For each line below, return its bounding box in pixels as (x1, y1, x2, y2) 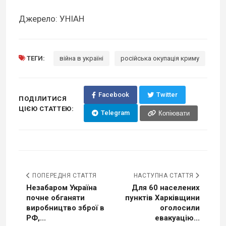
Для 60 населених (132, 183, 200, 193)
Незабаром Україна (26, 183, 97, 193)
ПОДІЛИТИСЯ (19, 95, 67, 103)
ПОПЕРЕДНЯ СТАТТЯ (30, 172, 97, 180)
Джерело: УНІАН (19, 14, 84, 24)
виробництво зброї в (26, 203, 104, 213)
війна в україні (60, 54, 103, 63)
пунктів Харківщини (125, 193, 200, 203)
